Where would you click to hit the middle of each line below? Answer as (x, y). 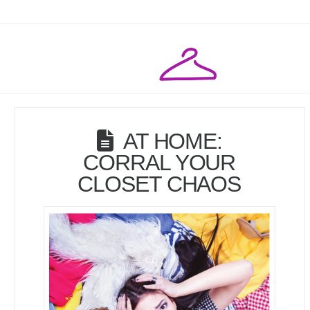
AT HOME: (173, 141)
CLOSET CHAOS (159, 184)
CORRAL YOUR (159, 162)
